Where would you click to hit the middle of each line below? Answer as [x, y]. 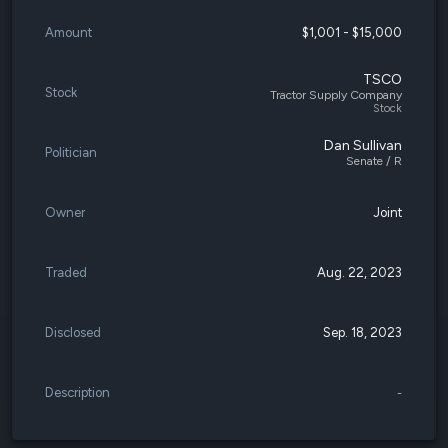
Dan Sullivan [363, 145]
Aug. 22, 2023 [359, 272]
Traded [66, 272]
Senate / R [374, 161]
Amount [68, 32]
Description [77, 392]
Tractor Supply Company [336, 94]
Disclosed [73, 332]
